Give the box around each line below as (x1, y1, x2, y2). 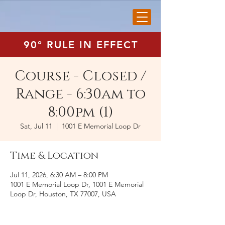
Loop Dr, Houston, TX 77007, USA (10, 189, 116, 198)
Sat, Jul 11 (20, 122, 52, 131)
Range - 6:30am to (15, 85, 146, 103)
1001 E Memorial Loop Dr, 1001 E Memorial (10, 180, 144, 189)
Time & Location (10, 149, 98, 162)
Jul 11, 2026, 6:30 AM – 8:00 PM (10, 170, 108, 179)
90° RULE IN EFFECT (24, 39, 138, 51)
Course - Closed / (15, 67, 146, 85)
